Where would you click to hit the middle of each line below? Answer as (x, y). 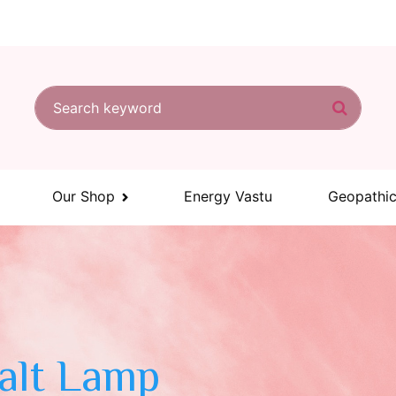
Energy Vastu (228, 196)
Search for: (71, 96)
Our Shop (84, 196)
